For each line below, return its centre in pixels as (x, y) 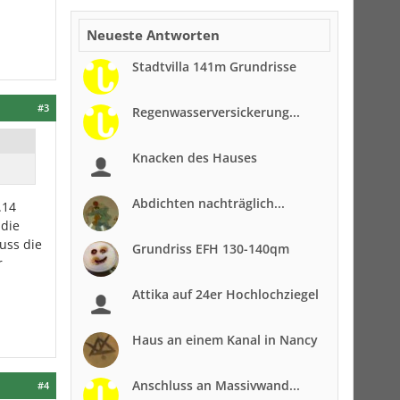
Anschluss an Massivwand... (216, 385)
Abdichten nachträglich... (208, 203)
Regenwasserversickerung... (216, 112)
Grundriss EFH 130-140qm (211, 249)
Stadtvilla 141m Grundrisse (214, 67)
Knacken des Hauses (195, 158)
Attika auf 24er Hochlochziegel (225, 294)
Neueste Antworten (153, 35)
